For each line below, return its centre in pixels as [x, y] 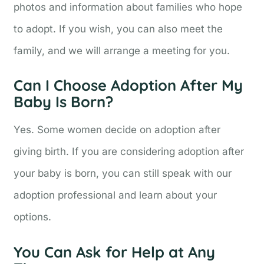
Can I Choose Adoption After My [128, 85]
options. [33, 217]
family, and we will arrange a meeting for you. [122, 50]
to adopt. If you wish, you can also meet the [118, 29]
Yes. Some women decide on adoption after [117, 130]
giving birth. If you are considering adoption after [129, 152]
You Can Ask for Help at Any [115, 251]
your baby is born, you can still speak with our [123, 174]
